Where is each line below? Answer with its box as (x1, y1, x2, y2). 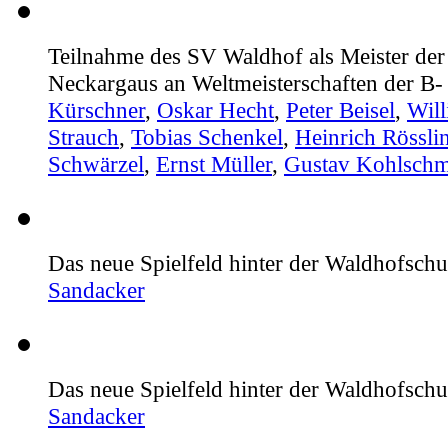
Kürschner (48, 96, 145, 123)
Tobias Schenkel (131, 123, 283, 150)
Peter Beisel (286, 96, 395, 123)
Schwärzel (48, 150, 144, 177)
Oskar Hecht (157, 96, 274, 123)
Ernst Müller (156, 150, 272, 177)
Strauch (48, 123, 119, 150)
